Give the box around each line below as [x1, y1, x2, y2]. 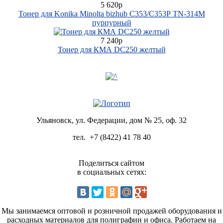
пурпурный [92, 18, 131, 27]
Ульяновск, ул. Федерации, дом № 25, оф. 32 [36, 115, 187, 124]
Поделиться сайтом [79, 158, 144, 167]
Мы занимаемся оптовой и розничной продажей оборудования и [1, 206, 222, 215]
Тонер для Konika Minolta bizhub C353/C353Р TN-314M [18, 9, 205, 18]
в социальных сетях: [77, 167, 146, 176]
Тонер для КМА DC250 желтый [57, 45, 166, 54]
